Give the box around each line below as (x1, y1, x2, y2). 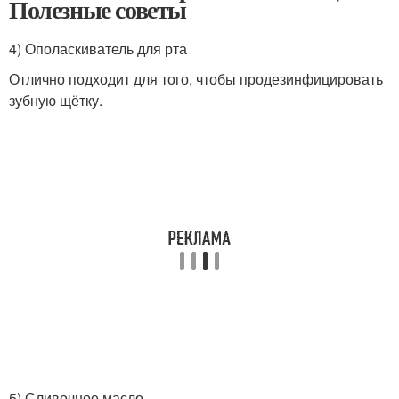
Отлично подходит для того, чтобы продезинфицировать (9, 68, 383, 89)
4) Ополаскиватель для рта (9, 37, 187, 59)
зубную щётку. (9, 89, 102, 110)
